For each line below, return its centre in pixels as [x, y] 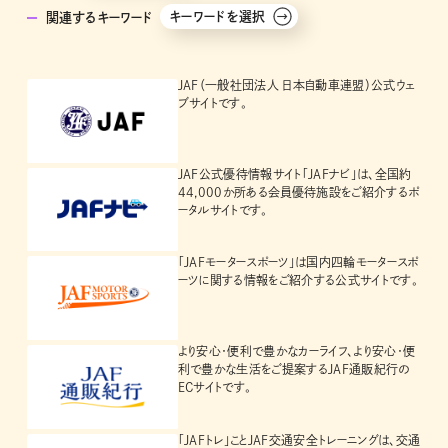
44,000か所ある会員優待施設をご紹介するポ [298, 191]
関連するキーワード [99, 18]
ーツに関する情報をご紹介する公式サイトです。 [297, 280]
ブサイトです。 [212, 103]
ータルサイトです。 [222, 209]
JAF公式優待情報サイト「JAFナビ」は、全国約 [294, 173]
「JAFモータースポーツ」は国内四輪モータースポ [298, 262]
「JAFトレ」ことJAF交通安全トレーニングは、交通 [299, 439]
